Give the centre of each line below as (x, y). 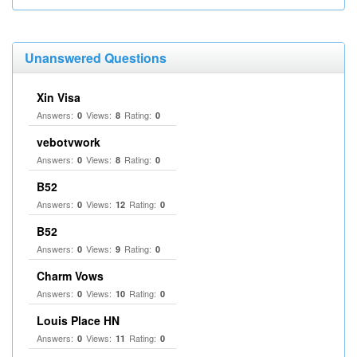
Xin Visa (59, 97)
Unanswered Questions (96, 58)
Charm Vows (70, 276)
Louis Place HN (78, 320)
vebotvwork (69, 142)
